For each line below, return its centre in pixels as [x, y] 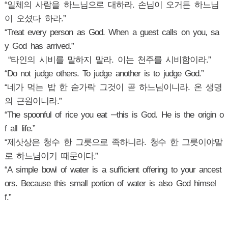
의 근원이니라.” [35, 101]
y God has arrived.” [39, 46]
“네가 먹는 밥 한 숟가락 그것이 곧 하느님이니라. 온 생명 [113, 88]
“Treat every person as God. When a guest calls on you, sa [112, 33]
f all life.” [20, 129]
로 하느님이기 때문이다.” [51, 156]
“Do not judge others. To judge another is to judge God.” [104, 74]
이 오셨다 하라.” [35, 19]
